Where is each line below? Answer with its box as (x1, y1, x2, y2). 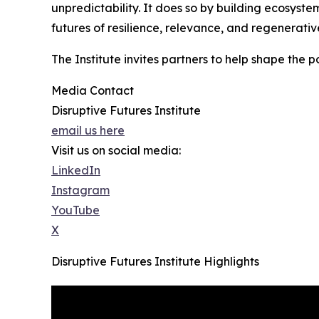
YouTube (51, 202, 100, 217)
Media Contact (51, 83, 134, 98)
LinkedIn (51, 162, 100, 177)
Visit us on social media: (51, 142, 181, 157)
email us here (51, 122, 125, 137)
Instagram (51, 182, 110, 197)
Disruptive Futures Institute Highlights (51, 253, 259, 268)
